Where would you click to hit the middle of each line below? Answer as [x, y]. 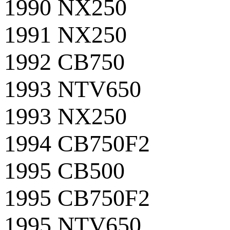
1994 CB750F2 [77, 143]
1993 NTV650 [73, 89]
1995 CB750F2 [77, 198]
